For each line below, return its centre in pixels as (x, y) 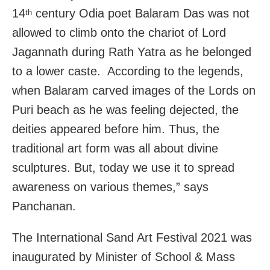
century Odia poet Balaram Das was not (141, 14)
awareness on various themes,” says (110, 187)
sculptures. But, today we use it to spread (123, 168)
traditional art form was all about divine (115, 149)
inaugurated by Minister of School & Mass (124, 257)
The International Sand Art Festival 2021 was (132, 238)
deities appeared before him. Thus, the (116, 129)
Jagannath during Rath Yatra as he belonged (132, 52)
